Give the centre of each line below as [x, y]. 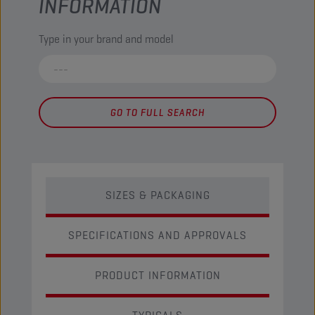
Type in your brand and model [106, 39]
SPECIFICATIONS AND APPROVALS [157, 235]
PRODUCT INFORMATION [157, 275]
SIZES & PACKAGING [157, 195]
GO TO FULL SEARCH [157, 112]
